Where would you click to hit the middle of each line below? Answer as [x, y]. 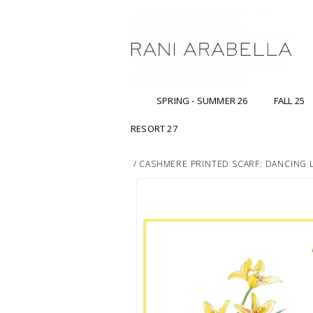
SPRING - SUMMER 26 [202, 101]
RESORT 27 [154, 129]
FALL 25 [289, 101]
